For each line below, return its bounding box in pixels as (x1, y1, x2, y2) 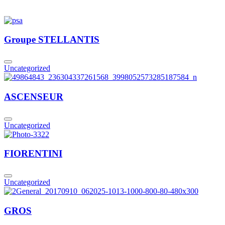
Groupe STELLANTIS (4, 34, 99, 45)
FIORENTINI (4, 148, 62, 159)
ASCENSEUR (4, 91, 63, 102)
